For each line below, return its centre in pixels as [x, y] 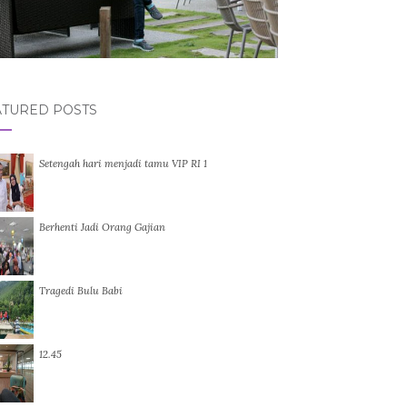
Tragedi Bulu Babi [80, 290]
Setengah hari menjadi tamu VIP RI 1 [123, 163]
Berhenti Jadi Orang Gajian [102, 227]
